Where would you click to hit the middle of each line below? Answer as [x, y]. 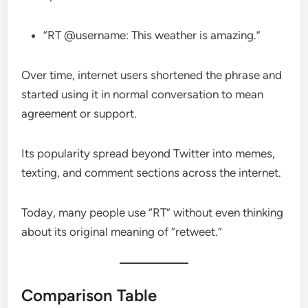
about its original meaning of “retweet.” [122, 231]
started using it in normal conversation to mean [143, 94]
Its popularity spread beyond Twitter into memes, [148, 153]
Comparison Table [89, 295]
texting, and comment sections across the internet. [152, 172]
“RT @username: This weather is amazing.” [152, 35]
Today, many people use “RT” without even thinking [153, 212]
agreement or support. [79, 113]
